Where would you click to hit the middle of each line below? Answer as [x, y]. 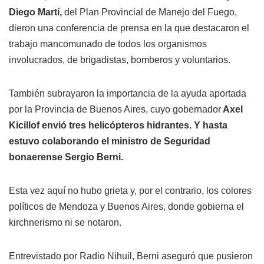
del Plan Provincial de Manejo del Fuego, [151, 12]
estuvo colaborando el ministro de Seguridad [110, 141]
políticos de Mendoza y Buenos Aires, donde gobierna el [126, 206]
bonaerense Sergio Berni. [66, 157]
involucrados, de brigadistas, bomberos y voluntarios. [120, 60]
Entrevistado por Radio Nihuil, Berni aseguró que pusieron [131, 256]
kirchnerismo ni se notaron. [65, 222]
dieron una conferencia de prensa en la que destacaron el [129, 28]
